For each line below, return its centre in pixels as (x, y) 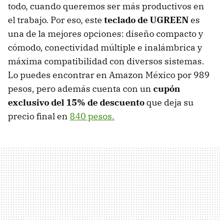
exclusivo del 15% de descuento (76, 103)
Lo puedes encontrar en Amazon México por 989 (109, 75)
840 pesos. (92, 116)
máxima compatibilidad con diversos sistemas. (106, 61)
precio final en (39, 116)
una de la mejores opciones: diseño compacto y (106, 34)
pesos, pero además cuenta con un (81, 89)
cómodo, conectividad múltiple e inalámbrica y (105, 48)
